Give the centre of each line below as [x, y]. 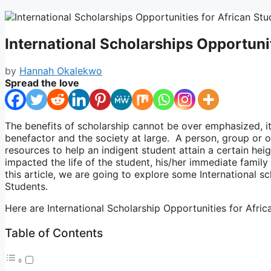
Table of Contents [54, 233]
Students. [26, 186]
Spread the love [42, 83]
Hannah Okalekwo [61, 70]
